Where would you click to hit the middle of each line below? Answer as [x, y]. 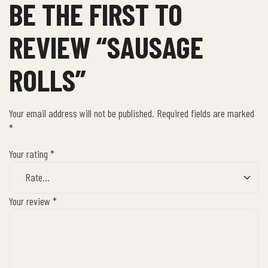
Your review [31, 201]
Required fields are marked [205, 113]
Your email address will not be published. [82, 113]
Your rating [30, 153]
